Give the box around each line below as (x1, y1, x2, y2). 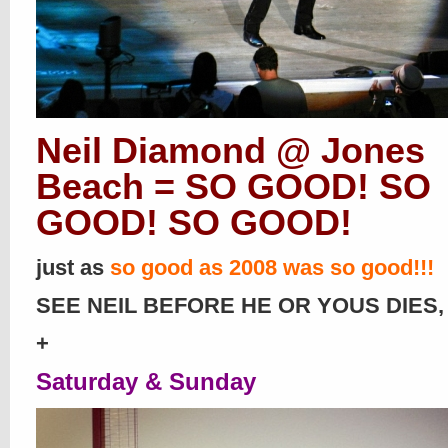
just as (36, 255, 110, 280)
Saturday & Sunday (36, 368, 256, 395)
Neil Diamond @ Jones (36, 130, 425, 171)
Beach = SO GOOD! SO (36, 166, 431, 207)
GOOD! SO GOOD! (36, 202, 352, 243)
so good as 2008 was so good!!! (110, 255, 434, 280)
